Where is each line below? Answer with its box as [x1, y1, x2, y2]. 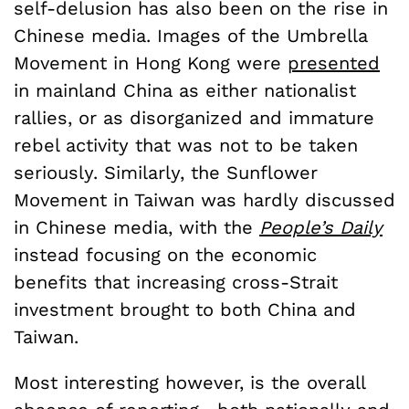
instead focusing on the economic [14, 244, 317, 267]
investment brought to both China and [14, 299, 356, 321]
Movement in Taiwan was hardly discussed [14, 189, 395, 212]
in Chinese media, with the [14, 216, 259, 239]
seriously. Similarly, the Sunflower [14, 162, 318, 184]
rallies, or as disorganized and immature [14, 107, 374, 130]
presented [288, 52, 380, 75]
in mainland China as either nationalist [14, 79, 356, 102]
